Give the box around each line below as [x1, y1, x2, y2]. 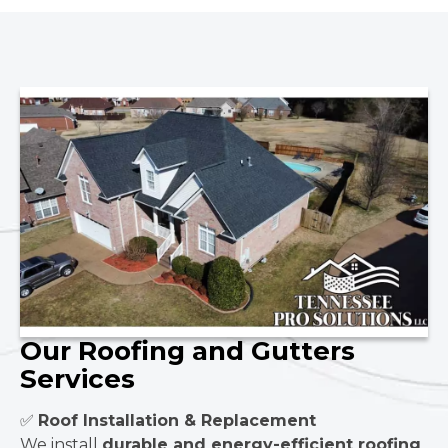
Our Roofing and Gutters [20, 335, 355, 367]
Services [20, 363, 135, 395]
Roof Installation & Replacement [38, 411, 316, 430]
